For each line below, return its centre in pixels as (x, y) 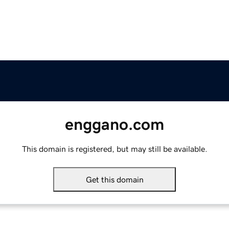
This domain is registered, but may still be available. (114, 149)
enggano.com (114, 124)
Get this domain (114, 180)
